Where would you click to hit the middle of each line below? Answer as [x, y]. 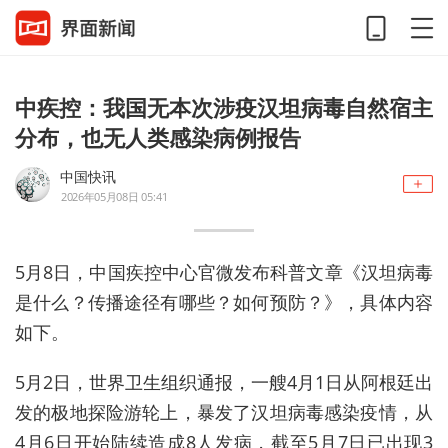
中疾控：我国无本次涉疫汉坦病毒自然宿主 [224, 107]
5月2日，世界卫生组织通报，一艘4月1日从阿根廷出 [224, 381]
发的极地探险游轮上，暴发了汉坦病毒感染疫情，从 [224, 411]
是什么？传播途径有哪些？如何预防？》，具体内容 [224, 301]
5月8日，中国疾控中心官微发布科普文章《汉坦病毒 [224, 271]
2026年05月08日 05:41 [114, 196]
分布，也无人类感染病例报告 [158, 137]
